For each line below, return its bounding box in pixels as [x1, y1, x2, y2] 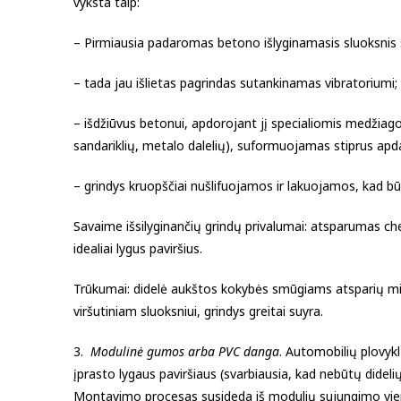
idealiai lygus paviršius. [73, 239, 202, 257]
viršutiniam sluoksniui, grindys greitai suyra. [73, 302, 323, 320]
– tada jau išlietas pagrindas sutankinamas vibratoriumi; [73, 73, 397, 91]
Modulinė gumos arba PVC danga [90, 342, 279, 360]
